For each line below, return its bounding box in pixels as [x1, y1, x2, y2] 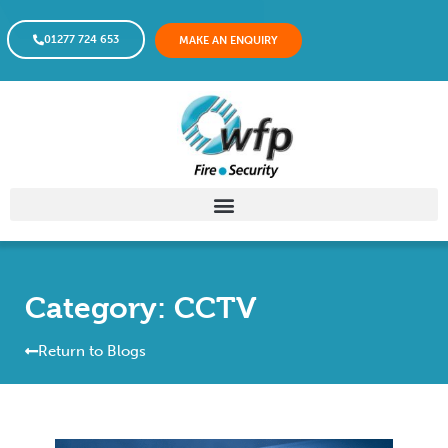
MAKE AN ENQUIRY [179, 34, 278, 47]
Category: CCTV [25, 291, 257, 326]
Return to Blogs [38, 342, 146, 361]
